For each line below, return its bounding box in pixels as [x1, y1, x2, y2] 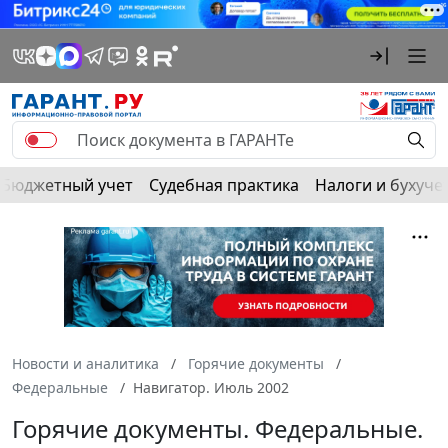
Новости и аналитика [12, 353, 159, 373]
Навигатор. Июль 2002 [133, 377, 289, 397]
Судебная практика [149, 173, 299, 196]
